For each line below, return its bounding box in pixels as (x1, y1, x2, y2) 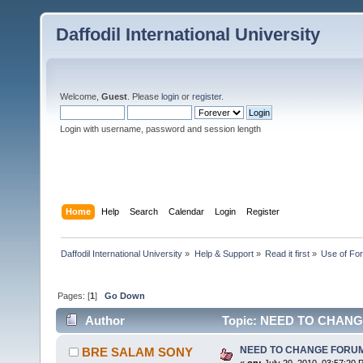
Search (130, 206, 159, 216)
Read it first (264, 248, 310, 258)
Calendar (169, 206, 205, 216)
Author (85, 314, 126, 328)
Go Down (105, 290, 146, 301)
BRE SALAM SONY (82, 345, 194, 360)
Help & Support (194, 248, 254, 258)
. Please (127, 92, 161, 101)
